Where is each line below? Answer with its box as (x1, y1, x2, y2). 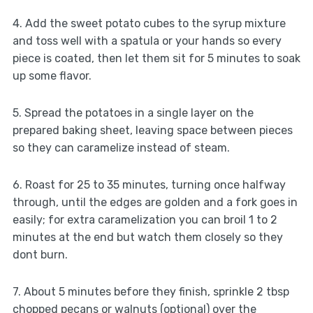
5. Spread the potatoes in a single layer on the (12, 106, 254, 120)
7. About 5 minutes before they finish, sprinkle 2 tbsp (12, 285, 289, 299)
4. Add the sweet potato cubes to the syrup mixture (12, 17, 286, 31)
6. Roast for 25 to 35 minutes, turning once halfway (12, 178, 286, 192)
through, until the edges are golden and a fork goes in (12, 196, 298, 210)
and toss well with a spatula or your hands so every (12, 34, 282, 48)
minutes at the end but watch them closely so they (12, 231, 283, 245)
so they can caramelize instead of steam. (12, 141, 230, 155)
